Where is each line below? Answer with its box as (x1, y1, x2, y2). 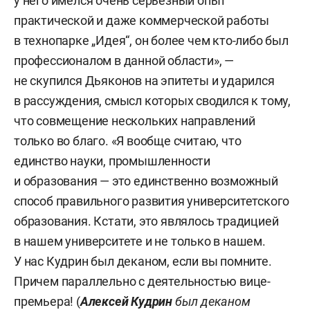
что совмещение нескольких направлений (14, 113, 255, 128)
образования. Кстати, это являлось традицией (14, 213, 279, 228)
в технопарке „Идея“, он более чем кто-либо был (14, 33, 289, 48)
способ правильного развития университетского (14, 193, 290, 208)
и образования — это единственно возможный (14, 173, 278, 188)
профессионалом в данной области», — (14, 53, 234, 68)
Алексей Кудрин (80, 293, 173, 309)
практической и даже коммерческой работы (14, 12, 270, 28)
